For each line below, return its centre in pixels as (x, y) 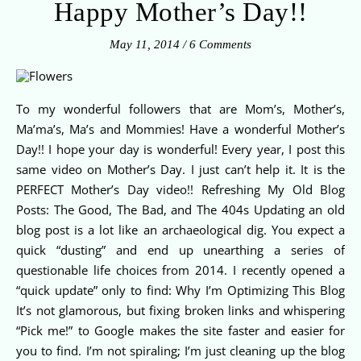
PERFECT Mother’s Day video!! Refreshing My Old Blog (180, 189)
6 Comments (220, 44)
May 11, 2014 (145, 44)
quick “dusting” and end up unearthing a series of (180, 249)
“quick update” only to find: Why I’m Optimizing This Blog (180, 290)
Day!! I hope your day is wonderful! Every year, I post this (180, 149)
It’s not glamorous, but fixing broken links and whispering (180, 310)
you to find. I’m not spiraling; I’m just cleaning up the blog (180, 350)
